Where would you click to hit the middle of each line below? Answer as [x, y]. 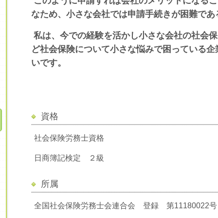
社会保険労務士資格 [69, 138]
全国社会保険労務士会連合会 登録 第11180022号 [126, 206]
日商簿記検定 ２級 [69, 158]
